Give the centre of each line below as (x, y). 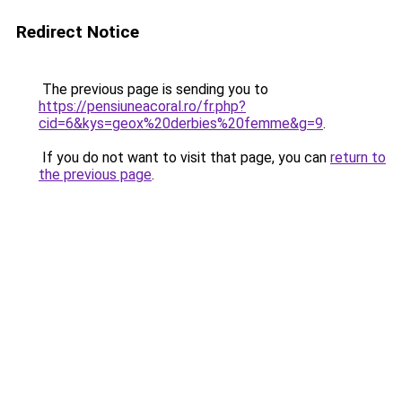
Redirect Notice (78, 32)
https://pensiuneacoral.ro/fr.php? (142, 106)
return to (358, 157)
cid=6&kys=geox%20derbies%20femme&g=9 (181, 123)
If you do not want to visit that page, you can (184, 157)
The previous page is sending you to (153, 89)
